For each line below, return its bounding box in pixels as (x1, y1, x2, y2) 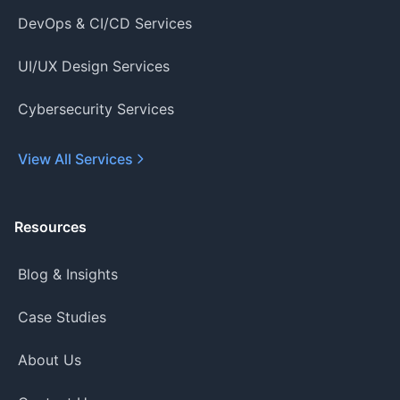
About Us (18, 351, 81, 369)
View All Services (18, 150, 133, 168)
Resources (14, 218, 87, 236)
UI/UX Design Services (18, 57, 170, 75)
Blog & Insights (18, 265, 118, 283)
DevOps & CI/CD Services (18, 14, 192, 32)
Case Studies (18, 308, 106, 326)
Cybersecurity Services (18, 100, 174, 118)
